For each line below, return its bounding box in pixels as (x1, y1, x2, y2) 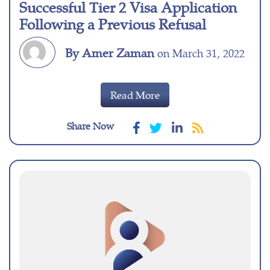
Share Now (67, 119, 114, 133)
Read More (110, 87, 160, 102)
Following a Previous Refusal (19, 13, 206, 34)
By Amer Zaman (65, 43, 154, 61)
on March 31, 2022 (154, 45, 245, 61)
